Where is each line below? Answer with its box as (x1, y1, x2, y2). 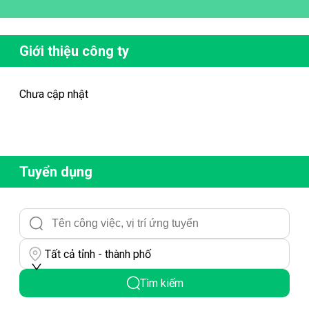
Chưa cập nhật (19, 88, 88, 101)
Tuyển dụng (19, 163, 92, 180)
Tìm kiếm (139, 277, 183, 290)
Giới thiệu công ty (19, 43, 129, 59)
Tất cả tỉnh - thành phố (45, 247, 151, 261)
